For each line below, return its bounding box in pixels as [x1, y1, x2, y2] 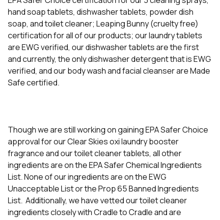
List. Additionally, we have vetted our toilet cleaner [8, 195, 187, 206]
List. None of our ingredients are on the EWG [8, 171, 166, 182]
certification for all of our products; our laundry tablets [8, 30, 202, 41]
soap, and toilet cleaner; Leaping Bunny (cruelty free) [8, 18, 198, 29]
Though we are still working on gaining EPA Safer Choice [8, 124, 208, 135]
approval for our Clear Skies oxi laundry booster [8, 136, 179, 147]
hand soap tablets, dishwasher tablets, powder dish [8, 6, 193, 17]
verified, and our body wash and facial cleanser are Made [8, 65, 210, 76]
